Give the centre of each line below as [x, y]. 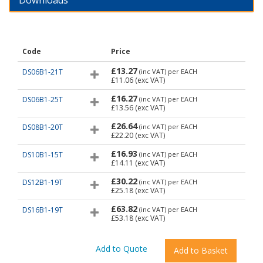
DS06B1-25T [43, 100]
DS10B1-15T [43, 155]
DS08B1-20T [43, 127]
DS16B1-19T [43, 210]
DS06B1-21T [43, 72]
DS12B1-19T [43, 182]
